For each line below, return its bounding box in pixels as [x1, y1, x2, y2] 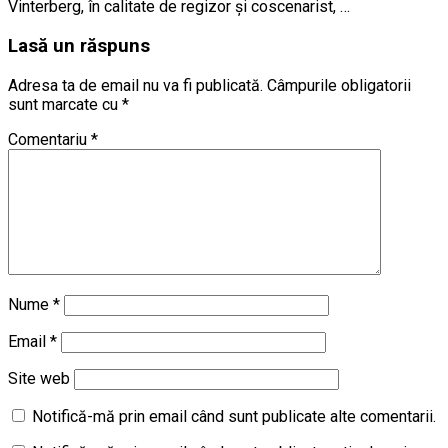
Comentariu [8, 129, 91, 149]
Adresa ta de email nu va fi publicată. [8, 75, 263, 95]
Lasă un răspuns [8, 34, 150, 57]
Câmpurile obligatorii [267, 75, 411, 95]
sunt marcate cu [8, 94, 122, 114]
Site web [8, 368, 70, 388]
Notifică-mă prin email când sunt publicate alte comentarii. [32, 406, 436, 426]
